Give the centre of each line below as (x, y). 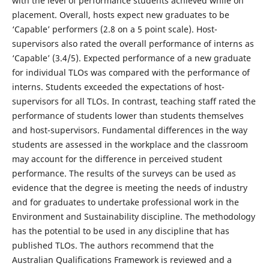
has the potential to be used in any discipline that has (120, 231)
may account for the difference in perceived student (117, 159)
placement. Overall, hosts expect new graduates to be (120, 14)
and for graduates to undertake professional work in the (125, 202)
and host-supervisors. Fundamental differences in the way (129, 130)
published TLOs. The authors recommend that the (113, 245)
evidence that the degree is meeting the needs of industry (129, 187)
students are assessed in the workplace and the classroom (130, 144)
